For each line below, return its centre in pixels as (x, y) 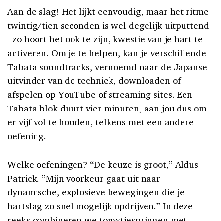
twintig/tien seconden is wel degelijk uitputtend (109, 25)
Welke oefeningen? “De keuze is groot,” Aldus (103, 164)
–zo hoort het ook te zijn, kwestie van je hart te (105, 39)
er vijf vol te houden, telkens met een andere (101, 122)
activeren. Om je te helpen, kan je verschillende (107, 53)
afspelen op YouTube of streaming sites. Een (100, 94)
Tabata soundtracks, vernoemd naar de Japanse (108, 66)
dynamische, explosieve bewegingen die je (96, 192)
